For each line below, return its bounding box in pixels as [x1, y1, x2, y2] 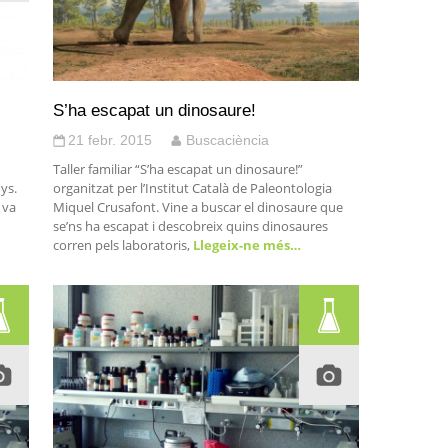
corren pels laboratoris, [52, 236, 190, 254]
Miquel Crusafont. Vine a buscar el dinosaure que [52, 198, 343, 216]
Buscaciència [185, 132, 269, 148]
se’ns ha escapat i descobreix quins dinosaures [52, 217, 328, 235]
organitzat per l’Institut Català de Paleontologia [52, 179, 332, 197]
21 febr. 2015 [67, 132, 152, 148]
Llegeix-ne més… [189, 236, 301, 254]
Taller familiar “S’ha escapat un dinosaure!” [52, 160, 303, 178]
